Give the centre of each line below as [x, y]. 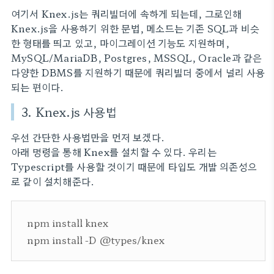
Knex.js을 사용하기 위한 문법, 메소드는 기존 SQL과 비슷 [135, 28]
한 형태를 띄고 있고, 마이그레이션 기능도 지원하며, [120, 43]
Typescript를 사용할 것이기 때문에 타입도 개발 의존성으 [134, 166]
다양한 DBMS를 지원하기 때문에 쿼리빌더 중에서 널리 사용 [138, 72]
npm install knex [68, 223]
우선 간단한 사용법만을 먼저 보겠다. [88, 137]
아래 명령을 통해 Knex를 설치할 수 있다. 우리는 [114, 152]
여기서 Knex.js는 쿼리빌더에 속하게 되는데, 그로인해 [127, 13]
